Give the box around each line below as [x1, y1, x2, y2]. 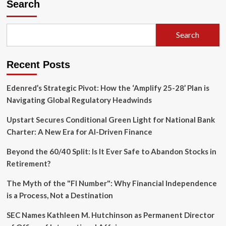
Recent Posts [6, 59, 70, 70]
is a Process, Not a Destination [6, 190, 113, 200]
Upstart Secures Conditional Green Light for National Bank [6, 115, 215, 124]
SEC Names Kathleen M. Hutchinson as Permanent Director [6, 210, 214, 219]
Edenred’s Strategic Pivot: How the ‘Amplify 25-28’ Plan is [6, 83, 209, 92]
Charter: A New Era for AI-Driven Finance [6, 127, 152, 136]
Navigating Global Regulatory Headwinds [6, 95, 152, 104]
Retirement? [6, 158, 50, 168]
